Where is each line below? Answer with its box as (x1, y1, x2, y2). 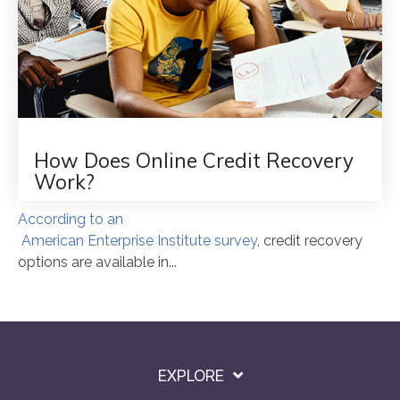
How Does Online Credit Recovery (34, 147, 354, 173)
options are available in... (18, 254, 177, 271)
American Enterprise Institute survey (18, 232, 257, 249)
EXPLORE (157, 366, 224, 385)
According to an (18, 211, 123, 228)
